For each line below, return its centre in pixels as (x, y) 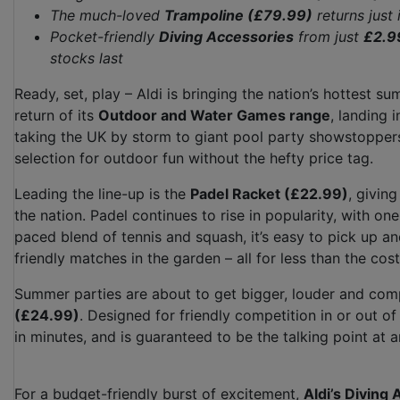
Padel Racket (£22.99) (269, 194)
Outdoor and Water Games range (214, 116)
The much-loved (107, 16)
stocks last (87, 58)
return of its (56, 116)
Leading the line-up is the (102, 194)
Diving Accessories (226, 37)
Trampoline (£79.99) (238, 16)
